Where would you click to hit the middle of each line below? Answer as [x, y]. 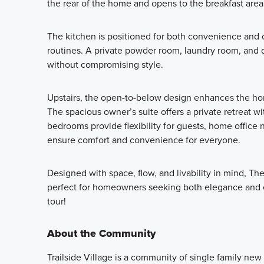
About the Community [101, 233]
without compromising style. [105, 64]
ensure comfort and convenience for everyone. [144, 140]
